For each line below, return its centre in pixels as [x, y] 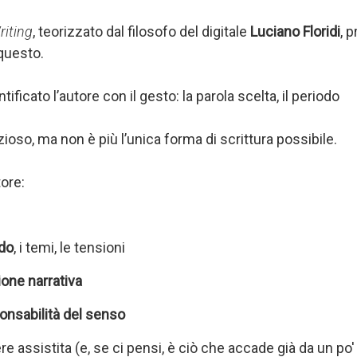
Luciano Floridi [295, 31]
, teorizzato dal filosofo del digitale [141, 31]
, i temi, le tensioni [69, 247]
